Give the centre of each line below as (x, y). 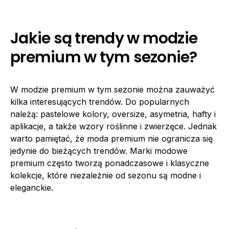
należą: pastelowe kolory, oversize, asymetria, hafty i (113, 114)
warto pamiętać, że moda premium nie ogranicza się (111, 139)
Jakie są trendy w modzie (104, 38)
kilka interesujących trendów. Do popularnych (100, 102)
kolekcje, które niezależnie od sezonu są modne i (106, 175)
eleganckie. (32, 188)
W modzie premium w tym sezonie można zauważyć (112, 89)
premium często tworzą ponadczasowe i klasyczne (110, 163)
